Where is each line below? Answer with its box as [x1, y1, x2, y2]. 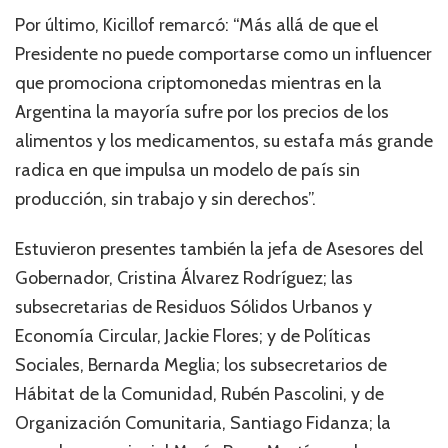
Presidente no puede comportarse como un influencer [15, 42, 432, 65]
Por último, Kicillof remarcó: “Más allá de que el [15, 13, 378, 36]
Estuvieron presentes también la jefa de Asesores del [15, 237, 423, 260]
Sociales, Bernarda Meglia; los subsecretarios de [15, 353, 387, 376]
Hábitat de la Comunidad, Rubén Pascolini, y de [15, 382, 384, 405]
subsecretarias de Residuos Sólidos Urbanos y [15, 295, 372, 318]
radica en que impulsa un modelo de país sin [15, 158, 360, 181]
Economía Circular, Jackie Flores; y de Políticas [15, 324, 371, 347]
